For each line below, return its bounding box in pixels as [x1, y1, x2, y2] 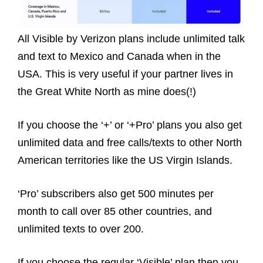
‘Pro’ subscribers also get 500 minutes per [18, 187, 214, 200]
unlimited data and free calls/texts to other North [18, 136, 242, 149]
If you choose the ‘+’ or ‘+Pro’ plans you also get [18, 119, 242, 131]
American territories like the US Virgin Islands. [18, 154, 235, 166]
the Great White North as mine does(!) [18, 85, 196, 97]
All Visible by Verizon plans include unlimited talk [18, 32, 245, 45]
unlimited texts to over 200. [18, 222, 147, 235]
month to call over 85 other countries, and [18, 205, 212, 217]
